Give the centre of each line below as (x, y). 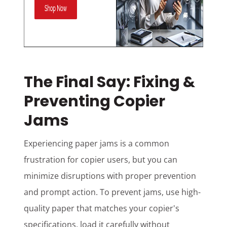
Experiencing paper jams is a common (97, 144)
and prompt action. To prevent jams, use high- (112, 192)
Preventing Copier (95, 102)
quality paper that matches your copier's (102, 209)
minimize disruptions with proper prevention (110, 176)
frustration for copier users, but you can (101, 160)
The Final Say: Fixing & (110, 82)
